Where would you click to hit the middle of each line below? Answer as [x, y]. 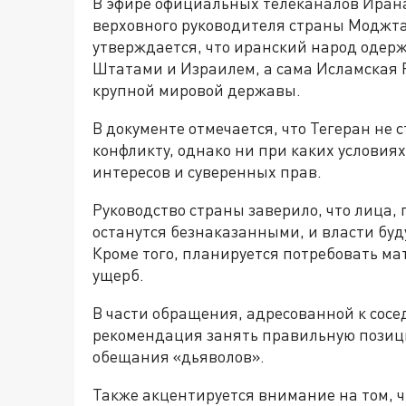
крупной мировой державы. [197, 90]
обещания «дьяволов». [179, 356]
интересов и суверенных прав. [207, 171]
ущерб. [118, 275]
